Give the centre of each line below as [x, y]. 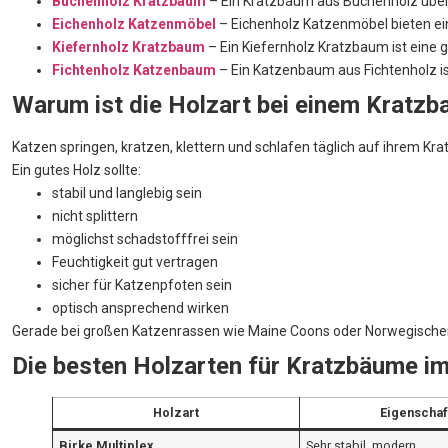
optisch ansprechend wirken [140, 308]
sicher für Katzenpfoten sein [142, 285]
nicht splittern [95, 216]
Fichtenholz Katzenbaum [134, 70]
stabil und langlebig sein [127, 193]
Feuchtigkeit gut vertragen [135, 262]
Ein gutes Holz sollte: [76, 170]
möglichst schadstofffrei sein [145, 239]
